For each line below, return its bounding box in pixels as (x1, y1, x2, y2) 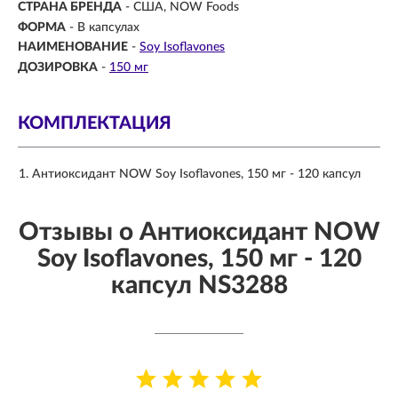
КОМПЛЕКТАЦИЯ (18, 114, 171, 132)
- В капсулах (69, 20, 139, 34)
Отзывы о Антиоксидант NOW (18, 219, 380, 244)
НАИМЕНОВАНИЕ (18, 41, 128, 54)
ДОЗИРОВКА (18, 60, 98, 74)
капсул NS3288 (110, 272, 288, 298)
